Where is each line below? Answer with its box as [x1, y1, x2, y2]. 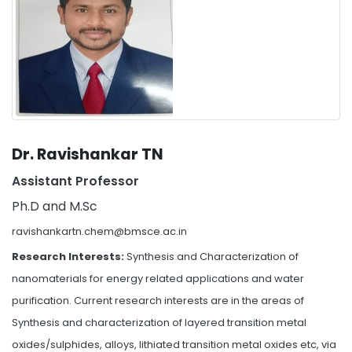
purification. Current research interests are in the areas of [12, 293, 304, 308]
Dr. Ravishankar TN [12, 144, 163, 165]
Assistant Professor [12, 173, 139, 189]
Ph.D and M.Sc [12, 198, 97, 214]
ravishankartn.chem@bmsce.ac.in [12, 224, 187, 239]
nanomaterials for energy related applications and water [12, 271, 304, 286]
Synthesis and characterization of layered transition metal [12, 315, 306, 330]
